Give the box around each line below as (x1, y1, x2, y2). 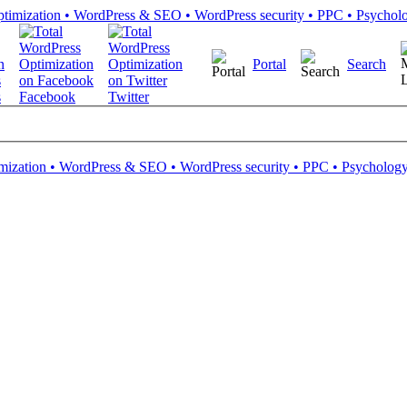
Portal (253, 56, 286, 72)
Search (347, 56, 386, 72)
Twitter (108, 89, 149, 104)
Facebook (19, 89, 75, 104)
